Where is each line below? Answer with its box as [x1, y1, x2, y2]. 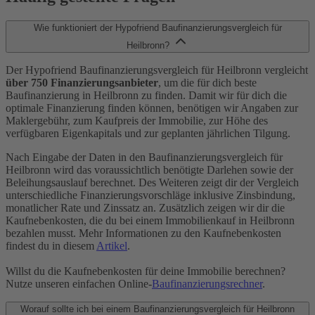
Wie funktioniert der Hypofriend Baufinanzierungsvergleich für [33, 22, 282, 34]
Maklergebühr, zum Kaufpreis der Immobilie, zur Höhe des [6, 115, 268, 127]
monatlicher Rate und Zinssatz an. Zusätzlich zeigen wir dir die [6, 202, 285, 214]
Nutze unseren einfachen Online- [6, 278, 152, 290]
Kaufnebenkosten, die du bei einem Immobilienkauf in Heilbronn [6, 214, 295, 227]
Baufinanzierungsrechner [152, 278, 262, 290]
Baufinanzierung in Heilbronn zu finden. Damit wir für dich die [6, 89, 287, 102]
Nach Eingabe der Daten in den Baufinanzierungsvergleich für [6, 151, 283, 164]
